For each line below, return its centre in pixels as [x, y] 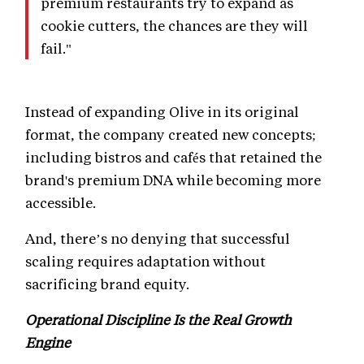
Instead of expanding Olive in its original [162, 111]
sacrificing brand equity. [107, 283]
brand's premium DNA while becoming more [173, 179]
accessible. [61, 202]
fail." [56, 48]
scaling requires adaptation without [145, 260]
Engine [48, 342]
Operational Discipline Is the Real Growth [158, 319]
